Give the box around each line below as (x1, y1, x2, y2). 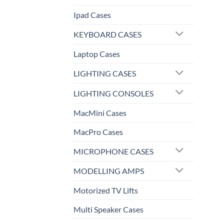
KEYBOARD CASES (73, 29, 141, 39)
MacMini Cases (73, 107, 126, 117)
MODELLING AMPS (73, 166, 144, 176)
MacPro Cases (73, 126, 123, 136)
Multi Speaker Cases (73, 204, 143, 214)
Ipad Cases (73, 10, 111, 20)
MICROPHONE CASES (73, 146, 153, 156)
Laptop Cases (73, 49, 120, 59)
